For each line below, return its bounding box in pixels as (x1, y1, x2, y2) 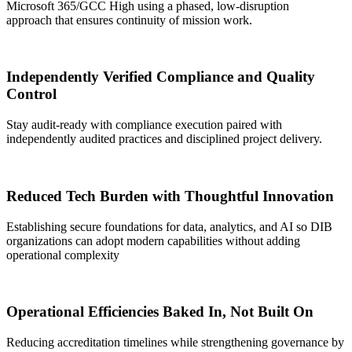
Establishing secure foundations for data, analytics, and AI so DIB (6, 219, 332, 233)
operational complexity (6, 247, 119, 262)
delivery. (280, 132, 322, 146)
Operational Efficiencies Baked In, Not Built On (6, 303, 313, 321)
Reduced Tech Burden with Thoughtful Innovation (6, 187, 334, 204)
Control (6, 86, 57, 103)
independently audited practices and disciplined (6, 132, 243, 146)
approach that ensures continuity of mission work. (6, 13, 255, 27)
